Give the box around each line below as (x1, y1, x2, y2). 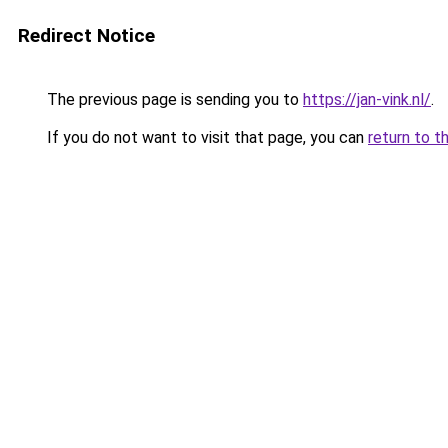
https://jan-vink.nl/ (303, 90, 431, 109)
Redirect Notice (18, 24, 155, 47)
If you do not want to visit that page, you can (43, 128, 368, 147)
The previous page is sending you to (43, 90, 303, 109)
